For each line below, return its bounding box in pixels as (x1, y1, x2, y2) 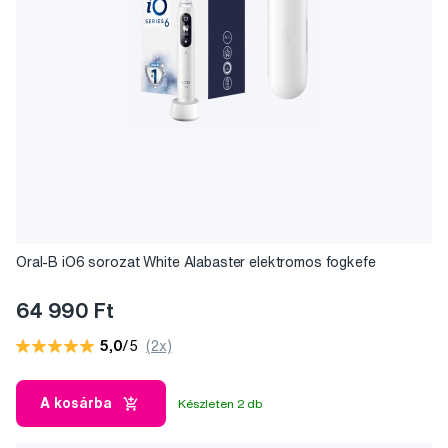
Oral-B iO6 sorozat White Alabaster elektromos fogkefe (16, 255, 376, 270)
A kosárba (40, 396, 112, 411)
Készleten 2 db (178, 396, 264, 410)
